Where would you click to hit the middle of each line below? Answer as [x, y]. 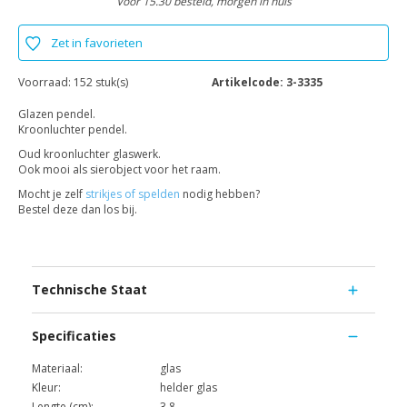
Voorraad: [46, 83]
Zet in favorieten [97, 43]
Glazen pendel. [57, 114]
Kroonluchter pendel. [73, 130]
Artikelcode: [248, 83]
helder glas [189, 388]
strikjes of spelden [133, 194]
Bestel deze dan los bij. [78, 210]
